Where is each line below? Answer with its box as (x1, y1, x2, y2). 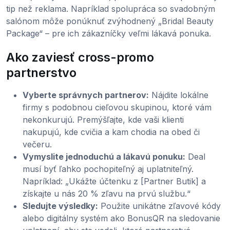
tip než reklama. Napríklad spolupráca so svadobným (6, 4, 215, 14)
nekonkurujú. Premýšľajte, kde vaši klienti (23, 114, 184, 125)
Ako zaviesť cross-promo (6, 50, 154, 65)
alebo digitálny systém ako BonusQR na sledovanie (23, 213, 220, 224)
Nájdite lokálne (149, 90, 208, 101)
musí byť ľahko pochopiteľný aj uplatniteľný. (23, 164, 194, 175)
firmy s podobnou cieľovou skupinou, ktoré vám (23, 102, 212, 113)
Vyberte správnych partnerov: (23, 90, 149, 101)
